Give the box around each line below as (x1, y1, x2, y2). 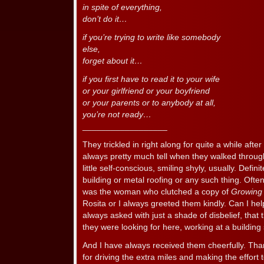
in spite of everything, (82, 3, 162, 12)
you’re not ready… (82, 110, 151, 119)
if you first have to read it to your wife (82, 75, 220, 84)
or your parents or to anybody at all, (82, 98, 216, 107)
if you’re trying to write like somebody (82, 33, 220, 42)
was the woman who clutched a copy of (82, 187, 231, 196)
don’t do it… (82, 15, 127, 24)
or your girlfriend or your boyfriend (82, 87, 210, 95)
